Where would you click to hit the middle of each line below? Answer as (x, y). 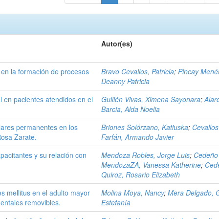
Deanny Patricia (126, 81)
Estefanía (116, 202)
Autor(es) (117, 44)
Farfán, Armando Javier (138, 137)
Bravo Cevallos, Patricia (138, 71)
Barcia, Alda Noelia (131, 109)
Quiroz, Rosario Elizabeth (141, 175)
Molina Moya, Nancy (133, 193)
